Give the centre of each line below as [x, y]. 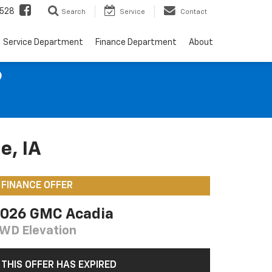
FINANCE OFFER [37, 186]
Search [73, 12]
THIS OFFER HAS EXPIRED [59, 265]
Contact [194, 12]
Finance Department [136, 42]
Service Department [43, 42]
